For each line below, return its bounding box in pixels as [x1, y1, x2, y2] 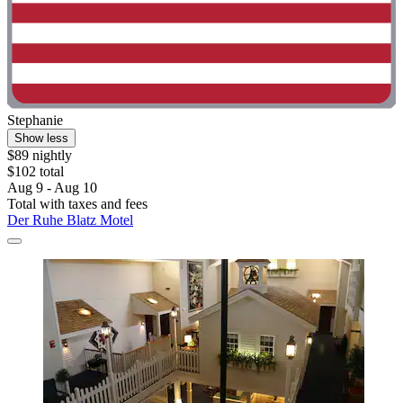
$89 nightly [7, 148, 72, 164]
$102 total [7, 164, 64, 180]
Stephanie [7, 112, 63, 129]
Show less [14, 131, 68, 146]
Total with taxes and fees [7, 196, 148, 212]
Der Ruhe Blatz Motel [7, 212, 133, 228]
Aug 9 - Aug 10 [7, 180, 97, 196]
